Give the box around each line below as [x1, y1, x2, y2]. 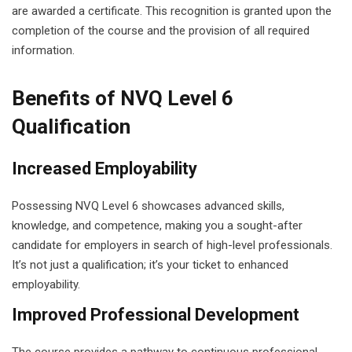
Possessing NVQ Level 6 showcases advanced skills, [12, 199, 284, 213]
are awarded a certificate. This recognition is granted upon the [12, 4, 332, 18]
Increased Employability [12, 159, 197, 178]
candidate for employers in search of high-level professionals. [12, 238, 332, 252]
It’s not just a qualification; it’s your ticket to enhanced [12, 258, 288, 272]
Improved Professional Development [12, 305, 299, 324]
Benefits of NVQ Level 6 [12, 86, 233, 110]
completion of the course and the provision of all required [12, 24, 310, 38]
